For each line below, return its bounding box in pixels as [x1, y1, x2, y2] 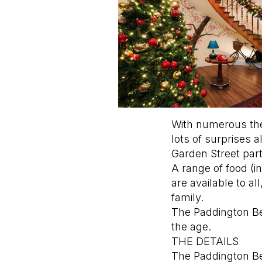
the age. [171, 220, 211, 233]
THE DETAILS [171, 235, 239, 248]
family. [171, 191, 204, 204]
